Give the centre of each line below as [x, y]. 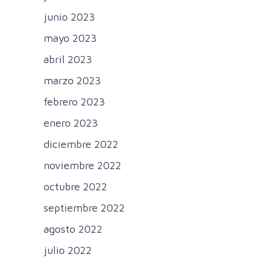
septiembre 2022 [84, 208]
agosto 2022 [73, 229]
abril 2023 [68, 60]
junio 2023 [69, 17]
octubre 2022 [75, 187]
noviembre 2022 [82, 166]
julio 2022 [68, 250]
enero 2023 [71, 123]
